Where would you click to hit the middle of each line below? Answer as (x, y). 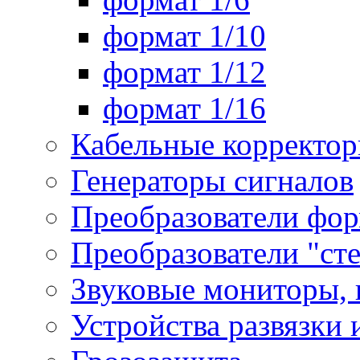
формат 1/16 (184, 108)
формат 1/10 (184, 36)
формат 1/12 (184, 72)
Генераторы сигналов (212, 181)
